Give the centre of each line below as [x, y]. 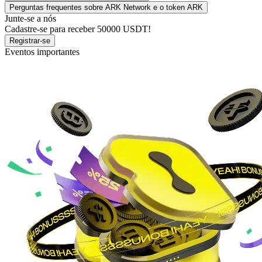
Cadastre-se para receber [51, 29]
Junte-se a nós [30, 19]
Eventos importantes [42, 52]
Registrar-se [30, 41]
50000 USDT [123, 29]
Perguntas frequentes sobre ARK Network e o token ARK [106, 8]
